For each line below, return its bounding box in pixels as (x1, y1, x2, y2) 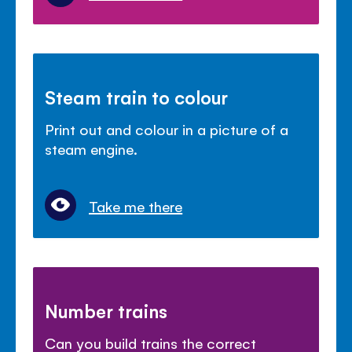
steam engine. (45, 139, 138, 159)
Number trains (45, 299, 168, 323)
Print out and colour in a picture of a (45, 119, 288, 139)
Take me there (89, 196, 183, 216)
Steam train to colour (45, 85, 229, 109)
